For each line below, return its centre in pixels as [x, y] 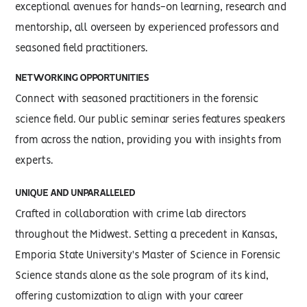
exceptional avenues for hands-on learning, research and [151, 8]
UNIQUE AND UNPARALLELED [75, 193]
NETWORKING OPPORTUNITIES [82, 78]
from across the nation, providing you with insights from [149, 140]
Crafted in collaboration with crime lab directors [131, 214]
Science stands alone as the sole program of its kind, [142, 276]
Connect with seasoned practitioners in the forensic [137, 99]
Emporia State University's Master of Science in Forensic [148, 256]
